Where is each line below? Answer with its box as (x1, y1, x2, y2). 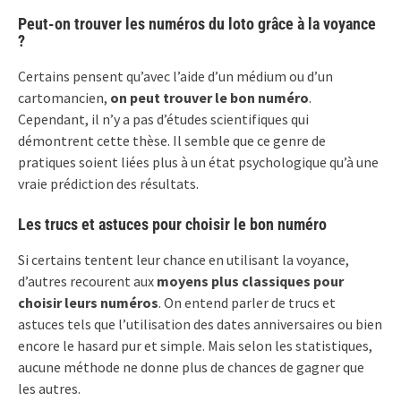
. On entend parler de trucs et (158, 293, 336, 311)
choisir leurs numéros (18, 293, 158, 311)
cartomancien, (18, 88, 107, 107)
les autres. (18, 379, 81, 397)
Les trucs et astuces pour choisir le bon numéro (18, 214, 327, 234)
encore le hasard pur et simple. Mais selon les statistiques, (18, 336, 372, 354)
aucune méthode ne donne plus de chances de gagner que (18, 357, 364, 376)
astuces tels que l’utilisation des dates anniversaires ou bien (18, 314, 382, 333)
